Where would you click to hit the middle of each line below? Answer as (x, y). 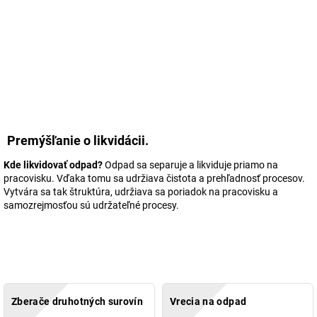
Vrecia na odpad (208, 302)
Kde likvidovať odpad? (53, 165)
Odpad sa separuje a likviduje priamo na (190, 165)
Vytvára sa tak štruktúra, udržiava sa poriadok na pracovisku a (141, 192)
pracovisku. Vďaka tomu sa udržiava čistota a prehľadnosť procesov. (154, 179)
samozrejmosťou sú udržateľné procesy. (91, 206)
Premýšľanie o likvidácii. (78, 141)
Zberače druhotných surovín (77, 302)
